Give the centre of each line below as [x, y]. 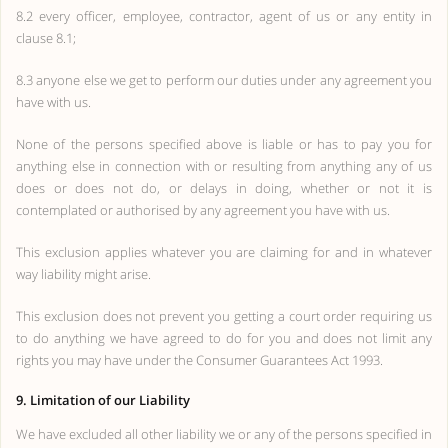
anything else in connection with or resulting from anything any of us [224, 166]
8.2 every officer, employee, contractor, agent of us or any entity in [224, 16]
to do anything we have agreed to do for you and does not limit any [224, 338]
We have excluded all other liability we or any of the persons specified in [224, 434]
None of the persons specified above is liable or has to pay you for [224, 144]
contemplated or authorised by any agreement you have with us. [203, 210]
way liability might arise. [83, 274]
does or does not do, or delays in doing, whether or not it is [224, 188]
